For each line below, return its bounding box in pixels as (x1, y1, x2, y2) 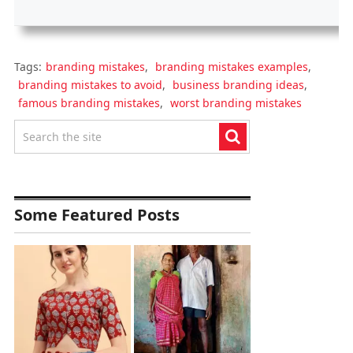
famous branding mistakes (17, 95, 160, 110)
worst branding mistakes (169, 95, 302, 110)
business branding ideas (172, 76, 304, 92)
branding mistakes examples (154, 58, 308, 74)
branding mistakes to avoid (17, 76, 162, 92)
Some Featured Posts (13, 203, 180, 225)
